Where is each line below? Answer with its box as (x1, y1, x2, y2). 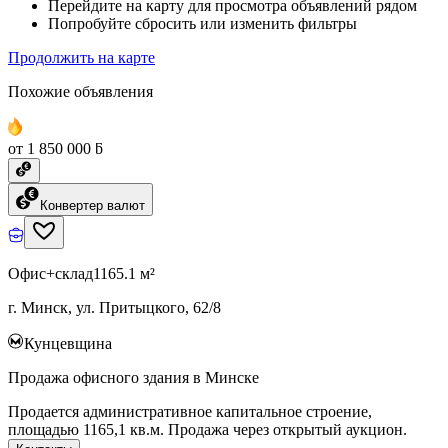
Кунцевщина (24, 334, 112, 352)
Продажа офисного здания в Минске (8, 368, 259, 386)
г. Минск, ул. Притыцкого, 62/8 (8, 298, 221, 316)
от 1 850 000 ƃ (8, 139, 103, 157)
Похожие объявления (8, 82, 153, 100)
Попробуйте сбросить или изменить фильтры (48, 14, 357, 32)
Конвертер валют (40, 197, 145, 213)
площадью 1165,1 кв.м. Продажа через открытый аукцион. (8, 420, 407, 438)
